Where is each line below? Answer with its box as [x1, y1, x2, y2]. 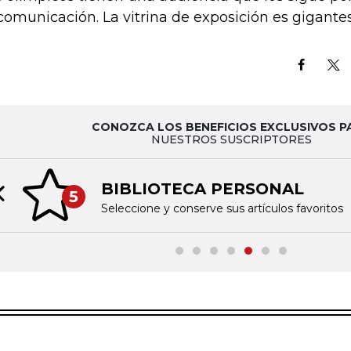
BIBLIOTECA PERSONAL [100, 179, 304, 198]
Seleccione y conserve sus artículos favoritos [100, 201, 343, 215]
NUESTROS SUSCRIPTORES [150, 132, 312, 147]
